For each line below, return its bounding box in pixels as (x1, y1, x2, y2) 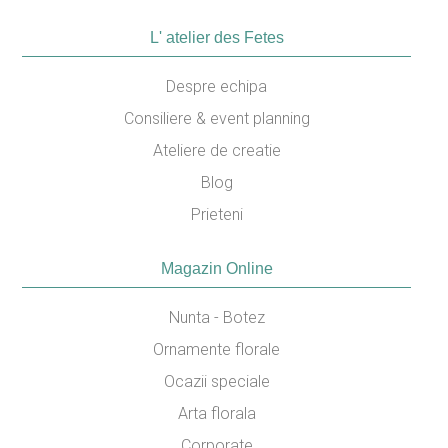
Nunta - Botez (168, 307, 265, 327)
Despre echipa (166, 76, 267, 96)
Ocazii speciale (163, 371, 270, 391)
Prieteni (190, 204, 243, 224)
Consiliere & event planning (123, 108, 310, 128)
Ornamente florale (153, 339, 280, 359)
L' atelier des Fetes (149, 28, 284, 46)
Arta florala (177, 403, 256, 423)
